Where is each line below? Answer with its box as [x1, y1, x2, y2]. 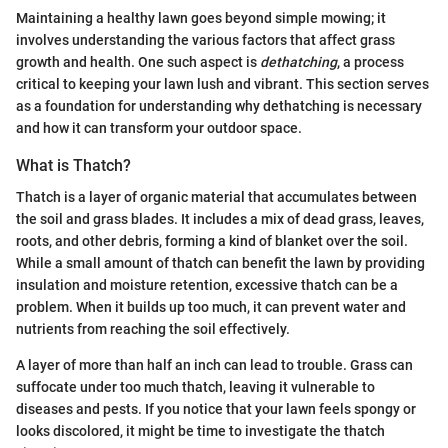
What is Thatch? [16, 155, 131, 175]
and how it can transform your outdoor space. [16, 119, 302, 136]
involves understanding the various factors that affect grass [16, 31, 395, 48]
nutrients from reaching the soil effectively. [16, 320, 290, 337]
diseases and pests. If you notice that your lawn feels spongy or [16, 400, 416, 417]
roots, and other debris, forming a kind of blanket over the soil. [16, 232, 408, 249]
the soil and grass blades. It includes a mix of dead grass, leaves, [16, 210, 424, 227]
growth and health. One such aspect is [16, 53, 260, 70]
